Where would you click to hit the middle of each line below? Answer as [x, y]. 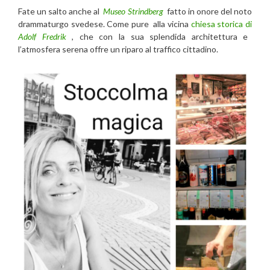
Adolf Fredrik [42, 36]
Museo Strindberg [133, 11]
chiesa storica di [221, 24]
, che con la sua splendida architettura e [157, 36]
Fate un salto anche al [61, 11]
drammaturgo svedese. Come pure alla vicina [105, 24]
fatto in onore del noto [208, 11]
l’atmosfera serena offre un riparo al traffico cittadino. [118, 49]
